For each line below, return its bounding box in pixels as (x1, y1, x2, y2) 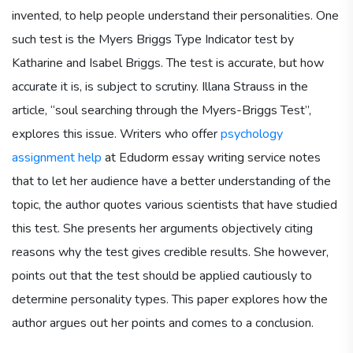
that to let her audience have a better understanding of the (12, 172, 331, 190)
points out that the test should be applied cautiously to (12, 266, 312, 284)
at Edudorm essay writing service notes (102, 148, 321, 166)
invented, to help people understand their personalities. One (12, 6, 339, 24)
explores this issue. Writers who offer (12, 124, 221, 143)
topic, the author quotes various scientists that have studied (12, 195, 337, 214)
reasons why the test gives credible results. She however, (12, 243, 329, 261)
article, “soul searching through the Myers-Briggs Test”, (12, 101, 311, 119)
